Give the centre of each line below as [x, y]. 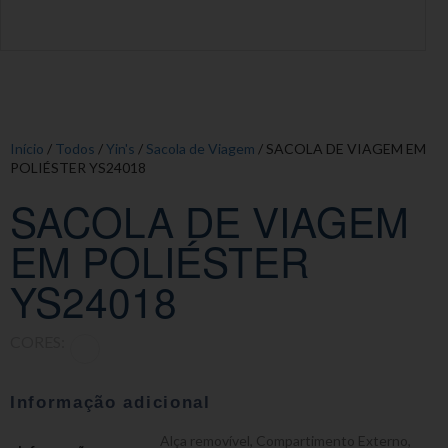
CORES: [37, 341]
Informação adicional [110, 402]
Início [27, 148]
